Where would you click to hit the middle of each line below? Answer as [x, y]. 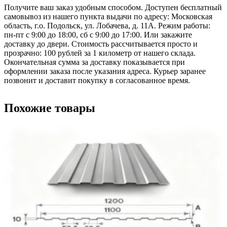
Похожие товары [50, 108]
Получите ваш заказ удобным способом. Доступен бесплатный [113, 8]
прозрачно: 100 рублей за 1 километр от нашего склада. [100, 53]
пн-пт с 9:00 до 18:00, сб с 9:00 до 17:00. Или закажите [98, 35]
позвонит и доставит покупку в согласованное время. [97, 81]
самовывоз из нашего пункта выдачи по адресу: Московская [108, 17]
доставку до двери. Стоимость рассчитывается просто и [101, 44]
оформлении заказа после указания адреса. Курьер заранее [105, 71]
